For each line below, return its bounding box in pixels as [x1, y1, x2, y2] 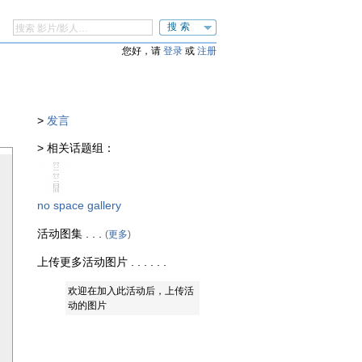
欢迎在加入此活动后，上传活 [68, 285, 194, 297]
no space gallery [37, 199, 121, 213]
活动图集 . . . [37, 226, 105, 240]
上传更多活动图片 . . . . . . [37, 255, 166, 269]
